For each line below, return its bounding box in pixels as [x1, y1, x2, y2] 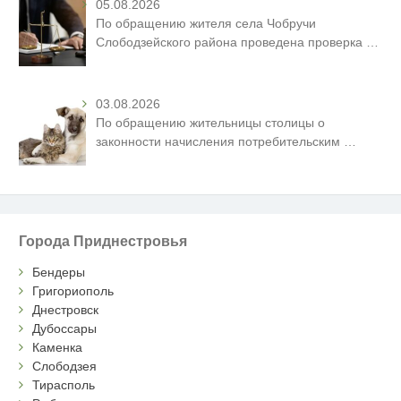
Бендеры [32, 265, 86, 280]
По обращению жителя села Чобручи [96, 15, 317, 30]
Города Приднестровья [19, 232, 188, 249]
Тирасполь [32, 378, 96, 393]
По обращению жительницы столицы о [96, 115, 326, 130]
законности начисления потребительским [96, 133, 345, 149]
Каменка [32, 340, 83, 355]
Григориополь [32, 284, 115, 299]
